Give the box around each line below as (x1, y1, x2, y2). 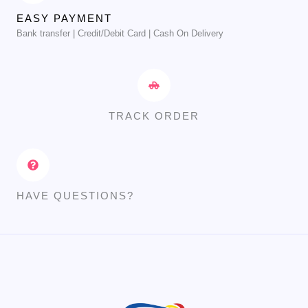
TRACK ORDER (109, 109, 199, 122)
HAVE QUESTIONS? (16, 189, 134, 201)
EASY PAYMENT (16, 12, 112, 24)
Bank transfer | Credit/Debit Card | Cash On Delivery (16, 27, 223, 38)
